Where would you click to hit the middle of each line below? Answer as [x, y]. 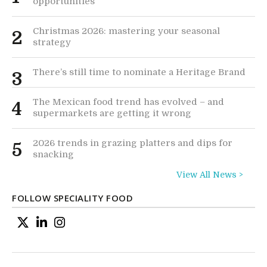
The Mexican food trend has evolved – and [128, 102]
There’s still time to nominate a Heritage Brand [139, 72]
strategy [52, 43]
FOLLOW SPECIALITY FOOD [72, 198]
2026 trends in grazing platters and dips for [133, 143]
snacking [53, 155]
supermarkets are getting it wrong [112, 114]
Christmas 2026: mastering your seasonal [126, 31]
